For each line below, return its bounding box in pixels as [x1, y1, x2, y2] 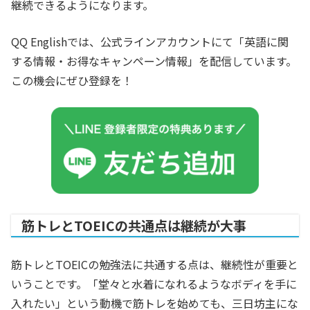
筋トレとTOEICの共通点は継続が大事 [21, 216, 246, 236]
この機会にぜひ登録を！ [11, 72, 133, 89]
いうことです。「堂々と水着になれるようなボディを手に [11, 275, 297, 293]
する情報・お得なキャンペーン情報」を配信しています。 [11, 53, 297, 70]
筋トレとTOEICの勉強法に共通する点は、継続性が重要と [11, 256, 298, 273]
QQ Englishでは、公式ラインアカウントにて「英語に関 [11, 33, 289, 51]
